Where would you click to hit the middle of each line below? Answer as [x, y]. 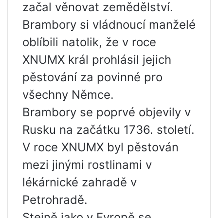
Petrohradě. [55, 200]
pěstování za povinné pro [92, 77]
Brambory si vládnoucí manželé [109, 25]
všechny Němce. [68, 95]
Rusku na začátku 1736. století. [109, 130]
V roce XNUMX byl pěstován [100, 147]
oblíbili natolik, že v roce [89, 42]
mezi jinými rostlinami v [87, 165]
